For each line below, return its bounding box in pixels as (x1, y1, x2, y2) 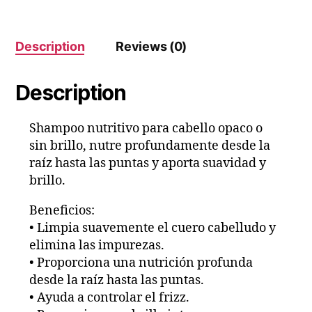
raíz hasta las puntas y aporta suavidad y (29, 155, 267, 172)
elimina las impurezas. (29, 237, 165, 254)
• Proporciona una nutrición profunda (29, 255, 253, 272)
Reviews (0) (116, 39, 187, 54)
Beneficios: (29, 203, 95, 219)
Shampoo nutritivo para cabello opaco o (29, 120, 263, 137)
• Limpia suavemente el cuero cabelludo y (29, 220, 276, 237)
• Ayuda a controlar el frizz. (29, 290, 190, 306)
